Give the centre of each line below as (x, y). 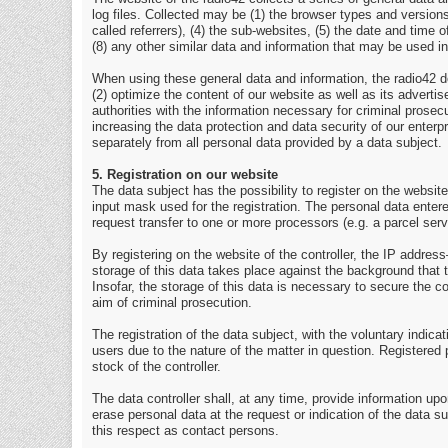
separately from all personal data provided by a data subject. (267, 143)
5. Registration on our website (185, 175)
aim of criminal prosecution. (172, 303)
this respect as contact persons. (185, 431)
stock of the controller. (156, 367)
